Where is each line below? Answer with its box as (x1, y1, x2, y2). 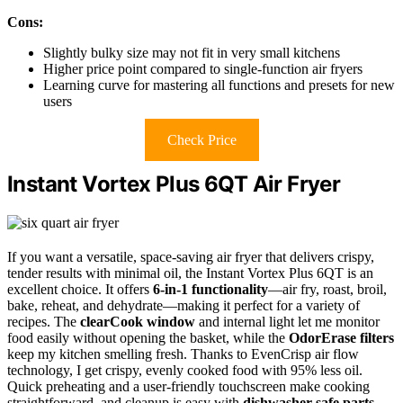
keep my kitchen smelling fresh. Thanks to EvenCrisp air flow (7, 345, 359, 362)
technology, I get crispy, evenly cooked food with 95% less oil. (7, 362, 363, 378)
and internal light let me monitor (195, 313, 380, 329)
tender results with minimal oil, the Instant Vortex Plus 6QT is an (7, 264, 373, 281)
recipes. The (7, 313, 80, 329)
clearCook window (80, 313, 195, 329)
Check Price (166, 131, 237, 148)
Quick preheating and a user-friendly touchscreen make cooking (7, 378, 370, 394)
